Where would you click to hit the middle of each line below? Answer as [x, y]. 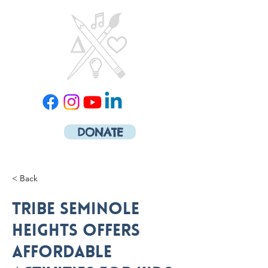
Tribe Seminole [76, 210]
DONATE [100, 132]
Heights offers [76, 232]
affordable [62, 253]
